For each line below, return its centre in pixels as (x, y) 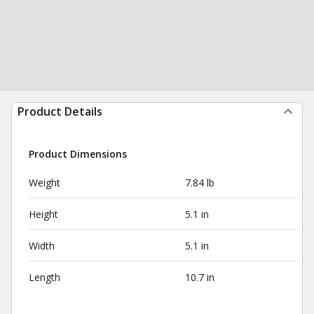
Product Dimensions (78, 154)
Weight (45, 183)
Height (43, 214)
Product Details (60, 111)
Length (45, 277)
